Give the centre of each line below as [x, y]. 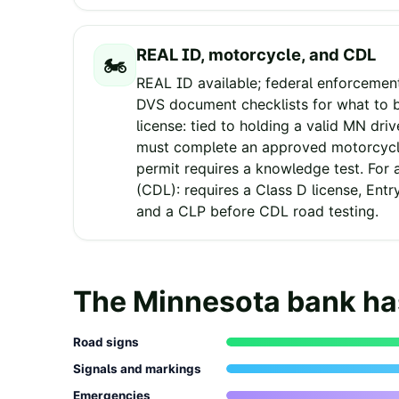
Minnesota [207, 302]
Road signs [106, 342]
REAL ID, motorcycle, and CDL [256, 55]
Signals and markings [137, 369]
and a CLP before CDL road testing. [257, 212]
